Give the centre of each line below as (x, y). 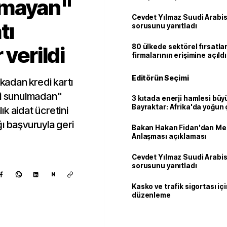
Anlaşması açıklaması (169, 136)
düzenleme (151, 195)
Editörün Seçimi (160, 78)
